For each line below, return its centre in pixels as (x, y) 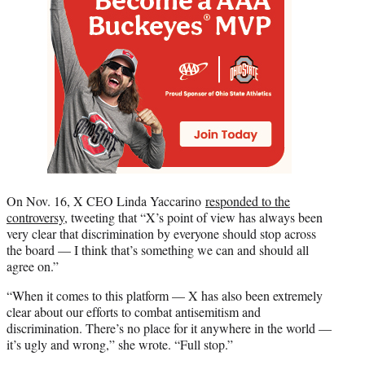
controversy (35, 218)
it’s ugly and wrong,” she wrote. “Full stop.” (120, 345)
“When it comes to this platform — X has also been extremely (165, 296)
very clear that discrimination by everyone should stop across (161, 234)
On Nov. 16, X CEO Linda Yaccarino (106, 201)
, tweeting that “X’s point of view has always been (193, 218)
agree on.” (33, 266)
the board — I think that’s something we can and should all (158, 250)
